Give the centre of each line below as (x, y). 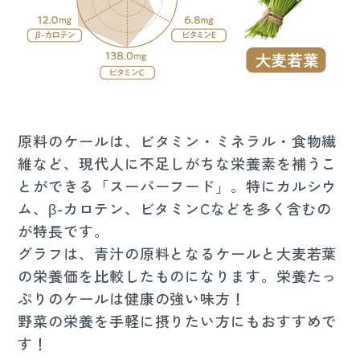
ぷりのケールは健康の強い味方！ (132, 299)
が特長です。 (63, 231)
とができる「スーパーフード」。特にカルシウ (178, 186)
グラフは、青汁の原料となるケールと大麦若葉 (178, 254)
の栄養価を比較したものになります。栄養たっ (178, 276)
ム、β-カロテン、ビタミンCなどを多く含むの (175, 209)
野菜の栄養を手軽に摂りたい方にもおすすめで (178, 321)
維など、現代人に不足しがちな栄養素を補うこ (178, 164)
